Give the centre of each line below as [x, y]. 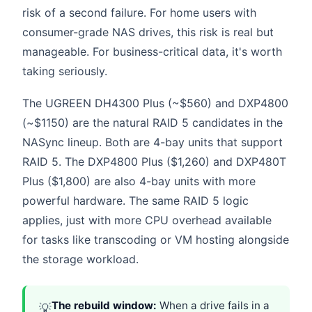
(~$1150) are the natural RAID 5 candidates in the [153, 122]
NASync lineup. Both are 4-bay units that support [153, 142]
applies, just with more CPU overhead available [147, 220]
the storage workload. [80, 259]
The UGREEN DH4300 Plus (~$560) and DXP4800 [155, 103]
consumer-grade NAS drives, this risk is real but [148, 32]
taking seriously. [65, 71]
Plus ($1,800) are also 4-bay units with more [139, 181]
